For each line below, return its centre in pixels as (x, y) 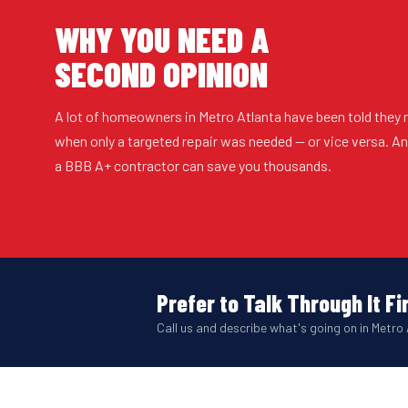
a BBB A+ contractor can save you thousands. (193, 165)
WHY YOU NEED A (162, 39)
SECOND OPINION (161, 73)
